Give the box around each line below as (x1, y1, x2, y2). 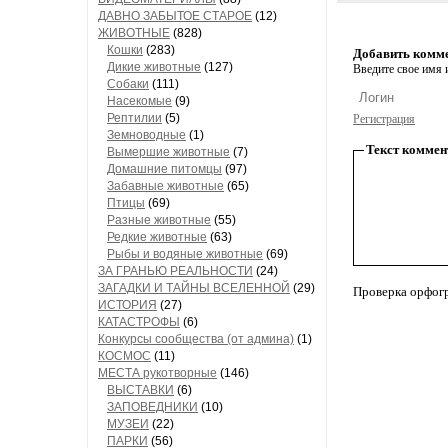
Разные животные (107, 213, 211, 227)
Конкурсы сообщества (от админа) (98, 332, 294, 346)
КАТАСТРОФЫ (98, 315, 180, 329)
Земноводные (107, 128, 186, 142)
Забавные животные (107, 179, 224, 193)
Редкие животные (107, 230, 207, 244)
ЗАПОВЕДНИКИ (107, 400, 198, 414)
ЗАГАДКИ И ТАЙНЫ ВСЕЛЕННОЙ (98, 281, 290, 295)
